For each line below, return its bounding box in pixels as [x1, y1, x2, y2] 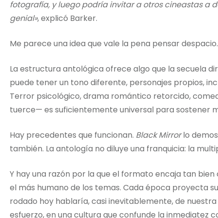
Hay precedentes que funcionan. [10, 129, 136, 141]
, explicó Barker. [37, 13, 97, 24]
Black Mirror [136, 129, 181, 141]
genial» [10, 13, 37, 24]
